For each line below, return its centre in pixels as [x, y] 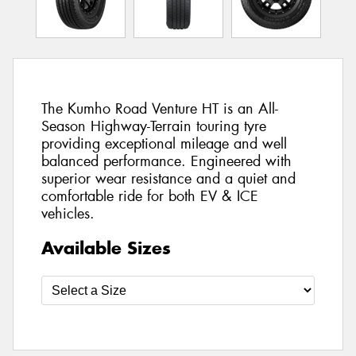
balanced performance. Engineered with [166, 162]
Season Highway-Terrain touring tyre [154, 127]
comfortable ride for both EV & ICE [150, 197]
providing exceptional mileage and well [164, 144]
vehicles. [68, 214]
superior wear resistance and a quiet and [168, 179]
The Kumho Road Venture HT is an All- [160, 109]
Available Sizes [106, 248]
